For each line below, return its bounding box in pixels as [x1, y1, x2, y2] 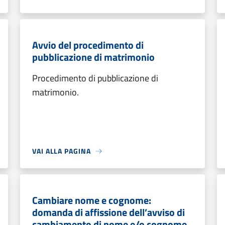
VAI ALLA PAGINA [32, 146, 91, 156]
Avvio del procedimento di [32, 37, 144, 53]
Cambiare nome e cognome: [32, 192, 151, 208]
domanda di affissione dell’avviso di [32, 204, 185, 220]
